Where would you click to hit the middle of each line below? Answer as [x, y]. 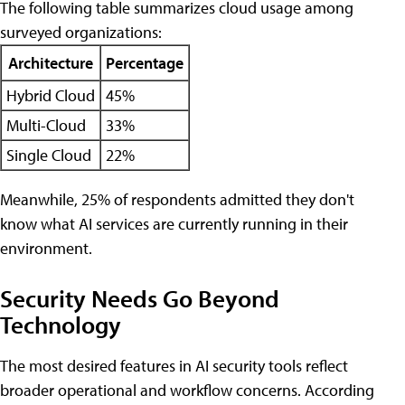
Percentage [145, 62]
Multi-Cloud [46, 125]
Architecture [51, 62]
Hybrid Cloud [51, 95]
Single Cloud [49, 155]
